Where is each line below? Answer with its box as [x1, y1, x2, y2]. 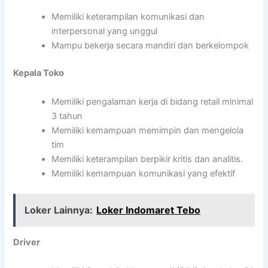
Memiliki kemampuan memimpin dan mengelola [51, 124, 244, 136]
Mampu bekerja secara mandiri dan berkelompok [51, 40, 249, 51]
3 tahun [51, 110, 83, 121]
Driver [13, 237, 41, 248]
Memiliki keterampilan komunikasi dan [51, 11, 205, 23]
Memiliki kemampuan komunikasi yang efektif [51, 167, 236, 179]
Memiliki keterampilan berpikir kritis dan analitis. [51, 153, 243, 165]
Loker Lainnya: [25, 204, 93, 217]
